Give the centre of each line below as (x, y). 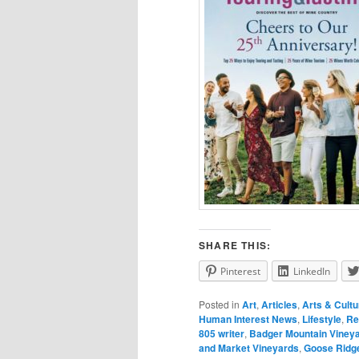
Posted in (219, 304)
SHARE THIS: (235, 245)
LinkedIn (312, 271)
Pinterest (240, 271)
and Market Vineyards (249, 347)
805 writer (222, 333)
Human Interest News (248, 319)
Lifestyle (322, 319)
